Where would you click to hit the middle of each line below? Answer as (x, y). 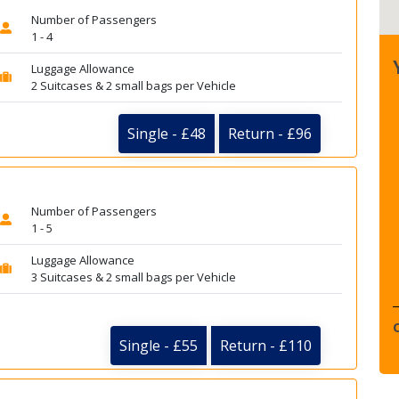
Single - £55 (159, 346)
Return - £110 (266, 346)
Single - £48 (167, 133)
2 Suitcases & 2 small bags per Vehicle (133, 85)
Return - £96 (270, 133)
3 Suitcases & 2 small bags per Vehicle (133, 277)
